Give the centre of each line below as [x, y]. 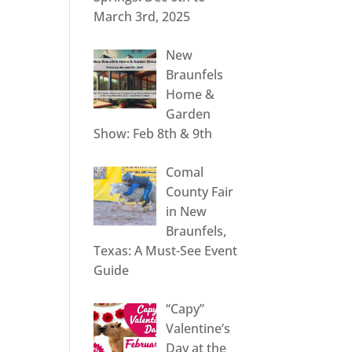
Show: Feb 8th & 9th [153, 134]
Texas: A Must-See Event [166, 251]
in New [187, 212]
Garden [189, 114]
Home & [191, 95]
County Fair [200, 192]
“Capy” [185, 309]
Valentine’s [198, 329]
